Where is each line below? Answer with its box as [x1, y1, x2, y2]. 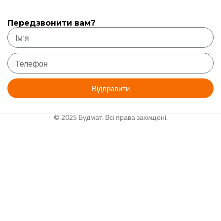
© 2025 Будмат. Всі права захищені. [53, 113, 168, 121]
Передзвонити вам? [7, 18, 95, 28]
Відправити [91, 83, 130, 93]
